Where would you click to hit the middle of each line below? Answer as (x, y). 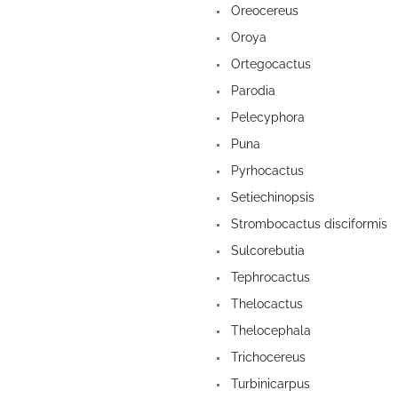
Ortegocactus (269, 64)
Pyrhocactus (266, 171)
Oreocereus (263, 11)
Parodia (251, 91)
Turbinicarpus (269, 384)
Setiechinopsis (271, 198)
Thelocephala (269, 331)
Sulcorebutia (266, 251)
